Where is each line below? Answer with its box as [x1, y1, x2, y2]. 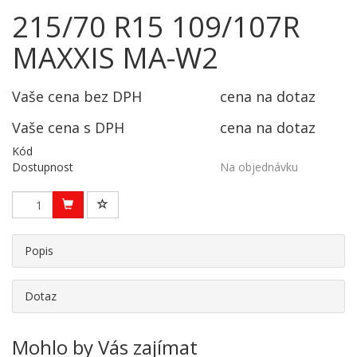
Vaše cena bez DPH [12, 87, 142, 106]
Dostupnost [12, 159, 73, 175]
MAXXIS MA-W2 [12, 38, 218, 77]
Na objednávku [220, 159, 299, 175]
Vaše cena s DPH [12, 118, 124, 137]
